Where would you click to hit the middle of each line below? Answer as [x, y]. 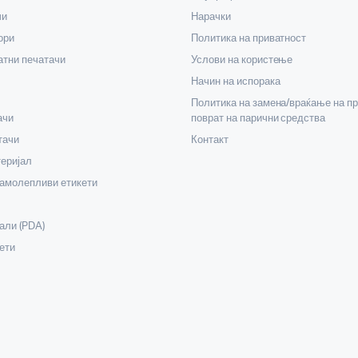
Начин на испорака [237, 82]
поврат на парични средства [259, 118]
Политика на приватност [249, 38]
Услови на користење [242, 60]
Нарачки [211, 17]
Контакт [210, 140]
